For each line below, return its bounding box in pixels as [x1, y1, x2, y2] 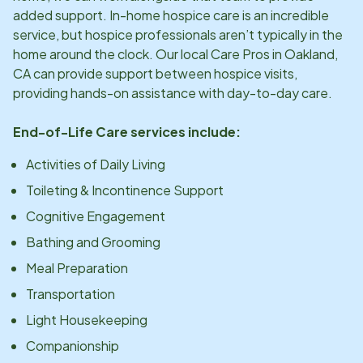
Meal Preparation [26, 258, 128, 276]
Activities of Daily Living [26, 155, 165, 173]
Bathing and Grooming [26, 233, 160, 250]
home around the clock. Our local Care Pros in [13, 45, 284, 62]
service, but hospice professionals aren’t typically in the [13, 25, 343, 43]
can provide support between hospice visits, [31, 64, 297, 82]
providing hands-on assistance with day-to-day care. [13, 83, 332, 101]
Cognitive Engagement [26, 207, 165, 224]
